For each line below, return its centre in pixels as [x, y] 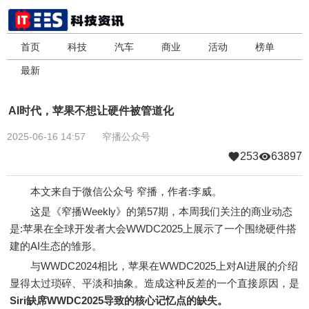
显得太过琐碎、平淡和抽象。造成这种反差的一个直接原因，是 [154, 283]
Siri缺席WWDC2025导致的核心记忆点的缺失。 [119, 300]
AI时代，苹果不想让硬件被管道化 [91, 111]
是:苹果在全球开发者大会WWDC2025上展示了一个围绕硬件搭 [153, 229]
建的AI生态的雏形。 [56, 246]
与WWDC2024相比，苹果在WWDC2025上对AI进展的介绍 [154, 266]
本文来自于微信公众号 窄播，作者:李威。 [116, 191]
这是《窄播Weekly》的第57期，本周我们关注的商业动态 [151, 211]
